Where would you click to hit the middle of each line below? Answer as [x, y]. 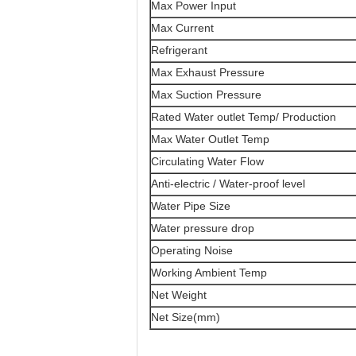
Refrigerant [179, 50]
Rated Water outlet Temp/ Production [244, 117]
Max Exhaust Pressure [208, 72]
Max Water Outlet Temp [210, 139]
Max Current [182, 28]
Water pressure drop [203, 228]
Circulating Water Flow [207, 161]
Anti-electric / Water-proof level [228, 184]
